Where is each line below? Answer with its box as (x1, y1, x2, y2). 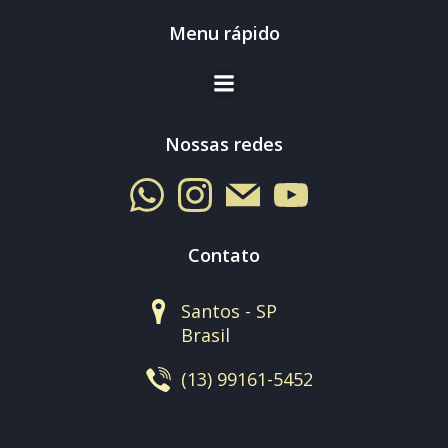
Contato (188, 242, 260, 267)
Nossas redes (165, 131, 283, 156)
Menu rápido (168, 20, 280, 45)
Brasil (180, 322, 230, 347)
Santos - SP (180, 298, 277, 323)
